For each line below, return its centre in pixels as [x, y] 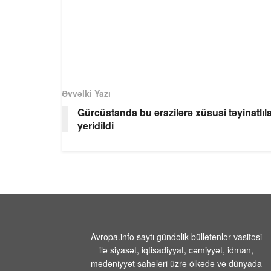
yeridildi [96, 125]
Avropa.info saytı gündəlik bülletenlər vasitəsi [176, 236]
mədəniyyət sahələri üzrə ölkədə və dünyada [176, 263]
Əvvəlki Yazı [86, 93]
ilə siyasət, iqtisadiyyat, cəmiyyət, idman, [176, 250]
